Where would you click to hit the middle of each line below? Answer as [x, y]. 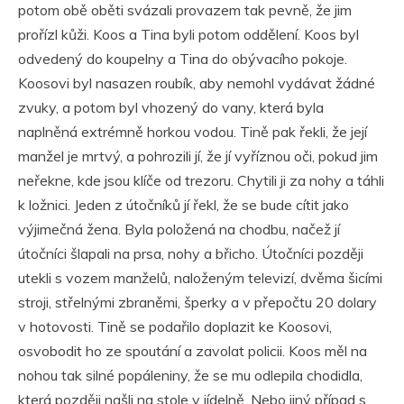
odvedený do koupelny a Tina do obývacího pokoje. [183, 59]
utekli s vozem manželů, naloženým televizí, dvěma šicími [200, 278]
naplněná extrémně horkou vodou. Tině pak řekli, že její [193, 132]
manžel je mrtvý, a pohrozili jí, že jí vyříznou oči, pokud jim [198, 156]
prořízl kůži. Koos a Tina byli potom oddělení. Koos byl [188, 35]
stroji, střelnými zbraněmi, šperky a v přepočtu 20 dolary [197, 303]
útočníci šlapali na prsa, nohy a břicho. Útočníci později [191, 254]
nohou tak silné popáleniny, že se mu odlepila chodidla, [190, 376]
